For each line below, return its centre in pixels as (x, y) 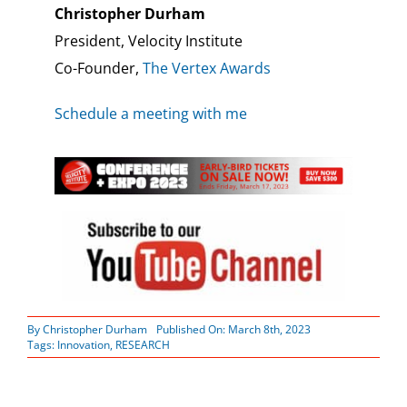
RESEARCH (142, 344)
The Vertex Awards (206, 69)
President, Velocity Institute (148, 41)
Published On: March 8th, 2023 (233, 329)
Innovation (83, 344)
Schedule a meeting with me (150, 114)
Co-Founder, (98, 69)
